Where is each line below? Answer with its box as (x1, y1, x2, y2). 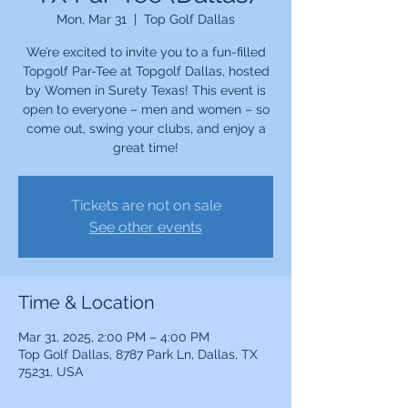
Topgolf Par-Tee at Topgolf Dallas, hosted (22, 63, 270, 78)
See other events (89, 218, 202, 236)
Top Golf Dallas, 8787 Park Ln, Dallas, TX (18, 346, 258, 362)
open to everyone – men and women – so (22, 101, 270, 117)
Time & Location (18, 291, 155, 313)
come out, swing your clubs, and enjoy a (25, 120, 266, 136)
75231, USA (18, 363, 83, 379)
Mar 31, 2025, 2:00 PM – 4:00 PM (18, 329, 209, 344)
